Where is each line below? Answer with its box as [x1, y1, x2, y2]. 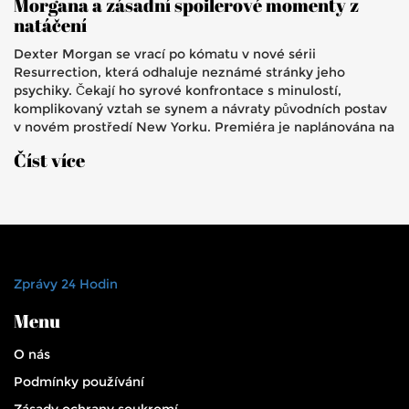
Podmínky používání [14, 373, 144, 391]
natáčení [14, 13, 87, 38]
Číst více [14, 148, 85, 173]
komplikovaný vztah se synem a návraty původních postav [14, 100, 387, 118]
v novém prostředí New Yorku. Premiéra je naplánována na [14, 119, 394, 136]
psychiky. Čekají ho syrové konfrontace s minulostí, [14, 82, 341, 100]
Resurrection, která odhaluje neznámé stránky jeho [14, 64, 345, 81]
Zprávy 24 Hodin [14, 276, 118, 293]
